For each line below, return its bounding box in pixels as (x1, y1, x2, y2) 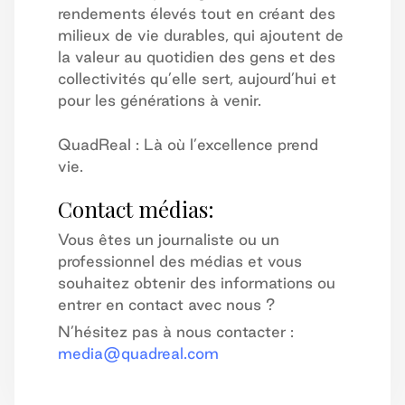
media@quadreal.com (58, 344, 219, 362)
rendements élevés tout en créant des (58, 5, 335, 22)
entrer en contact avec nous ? (58, 296, 275, 313)
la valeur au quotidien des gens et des (58, 48, 335, 65)
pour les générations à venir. (58, 91, 261, 108)
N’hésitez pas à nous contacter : (58, 323, 294, 340)
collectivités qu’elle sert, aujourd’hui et (58, 70, 336, 87)
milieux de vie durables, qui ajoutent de (58, 26, 344, 43)
